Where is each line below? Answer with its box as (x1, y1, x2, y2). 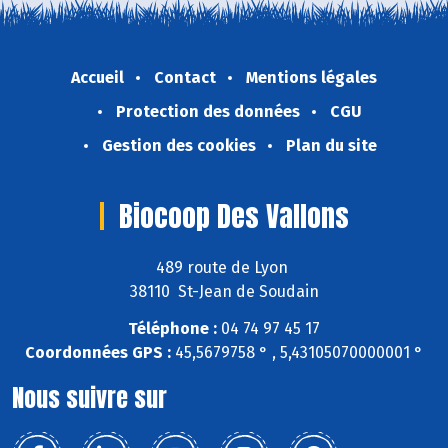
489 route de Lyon (156, 257, 292, 277)
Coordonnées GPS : (25, 342, 171, 362)
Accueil (71, 68, 124, 88)
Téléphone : (128, 318, 217, 338)
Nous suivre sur (12, 379, 167, 416)
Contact (154, 68, 216, 88)
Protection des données (116, 102, 300, 122)
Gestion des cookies (101, 136, 256, 156)
